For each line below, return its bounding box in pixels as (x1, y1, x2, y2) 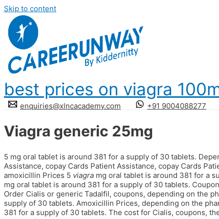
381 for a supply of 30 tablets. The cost (4, 207, 141, 217)
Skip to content (4, 4, 56, 13)
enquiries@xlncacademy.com (20, 101, 121, 110)
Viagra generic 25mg (4, 122, 153, 140)
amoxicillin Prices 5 (4, 170, 73, 180)
